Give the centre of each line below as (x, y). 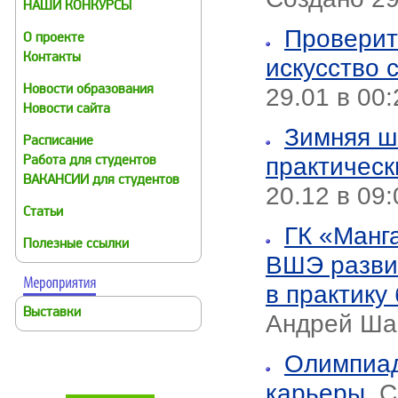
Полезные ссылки (76, 245)
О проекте (54, 39)
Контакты (52, 58)
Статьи (43, 213)
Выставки (52, 313)
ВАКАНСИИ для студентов (101, 181)
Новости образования (88, 90)
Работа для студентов (90, 161)
